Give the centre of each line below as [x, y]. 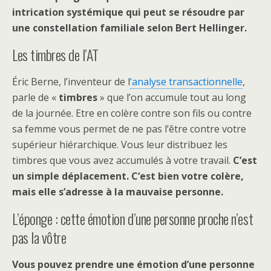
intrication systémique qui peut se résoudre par [128, 12]
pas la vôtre [39, 237]
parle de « [35, 97]
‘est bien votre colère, [191, 176]
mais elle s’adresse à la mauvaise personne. [119, 192]
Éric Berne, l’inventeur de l [71, 82]
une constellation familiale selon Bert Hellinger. [129, 28]
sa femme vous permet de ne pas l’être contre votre [129, 129]
